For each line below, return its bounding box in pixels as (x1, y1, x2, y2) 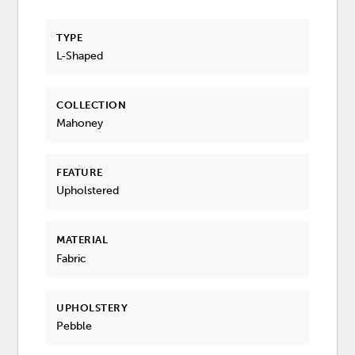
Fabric (56, 251, 87, 265)
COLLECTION (56, 98, 127, 111)
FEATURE (56, 166, 103, 179)
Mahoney (56, 116, 104, 131)
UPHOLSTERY (56, 301, 128, 314)
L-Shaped (56, 48, 104, 63)
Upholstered (56, 184, 120, 198)
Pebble (56, 319, 93, 333)
